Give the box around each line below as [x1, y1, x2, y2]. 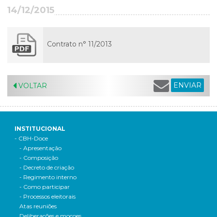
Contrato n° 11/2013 [47, 40, 112, 48]
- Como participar [19, 183, 70, 190]
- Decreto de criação [19, 164, 74, 171]
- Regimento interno [19, 173, 77, 181]
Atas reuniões [19, 202, 57, 210]
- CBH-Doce [15, 135, 48, 142]
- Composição [19, 154, 58, 161]
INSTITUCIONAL [15, 125, 65, 132]
